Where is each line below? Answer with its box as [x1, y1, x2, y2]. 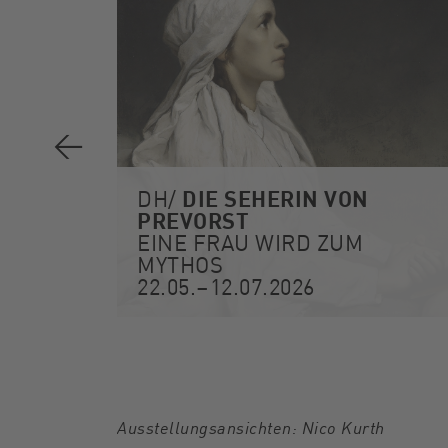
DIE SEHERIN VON [182, 182, 369, 214]
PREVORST [137, 204, 249, 236]
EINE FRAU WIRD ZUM [137, 227, 363, 257]
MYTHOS [137, 249, 223, 279]
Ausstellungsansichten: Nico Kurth [117, 414, 385, 440]
